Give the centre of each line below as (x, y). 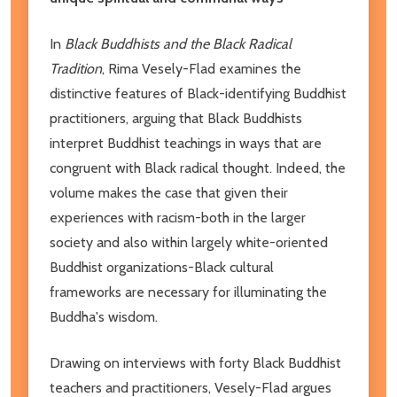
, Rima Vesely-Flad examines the (202, 68)
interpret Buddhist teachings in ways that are (186, 143)
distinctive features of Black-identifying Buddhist (198, 93)
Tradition (76, 68)
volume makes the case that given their (169, 192)
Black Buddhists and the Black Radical (178, 43)
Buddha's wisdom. (104, 316)
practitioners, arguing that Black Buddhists (176, 118)
